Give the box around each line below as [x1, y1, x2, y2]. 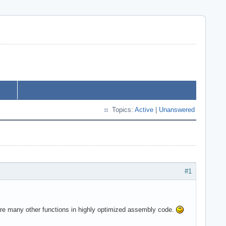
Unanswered [159, 106, 195, 114]
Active [135, 106, 153, 114]
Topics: [112, 106, 135, 114]
